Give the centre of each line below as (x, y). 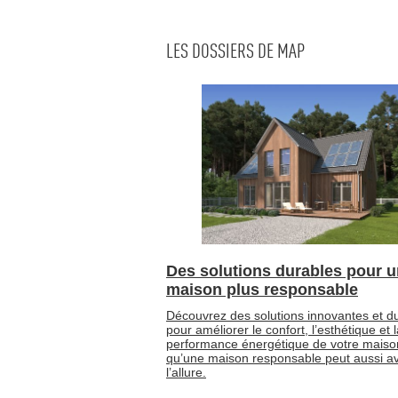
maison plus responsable (262, 290)
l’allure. (186, 373)
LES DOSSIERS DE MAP (235, 52)
